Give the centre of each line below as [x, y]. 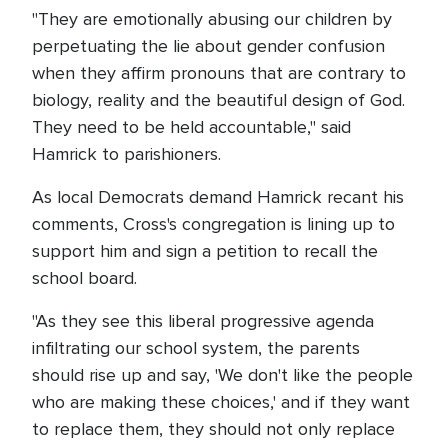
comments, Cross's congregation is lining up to [213, 224]
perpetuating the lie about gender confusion [208, 46]
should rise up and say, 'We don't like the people [222, 375]
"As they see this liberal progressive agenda [203, 321]
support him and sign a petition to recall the [205, 251]
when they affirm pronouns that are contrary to [219, 73]
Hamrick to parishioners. [129, 154]
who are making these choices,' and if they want [221, 402]
